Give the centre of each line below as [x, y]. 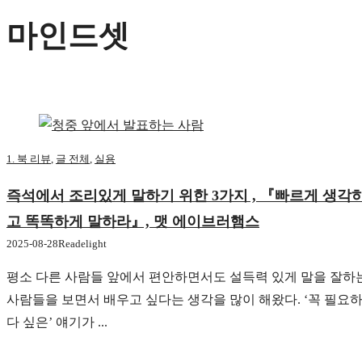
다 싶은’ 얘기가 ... [57, 322]
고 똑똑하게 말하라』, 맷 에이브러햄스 [133, 222]
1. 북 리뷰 [29, 159]
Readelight [82, 244]
